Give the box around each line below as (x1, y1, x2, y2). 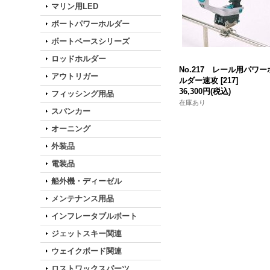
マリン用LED (51, 2, 99, 11)
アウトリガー (51, 72, 99, 81)
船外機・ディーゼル (51, 177, 122, 186)
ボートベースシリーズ (51, 37, 130, 46)
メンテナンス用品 (51, 194, 115, 203)
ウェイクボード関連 (51, 246, 122, 256)
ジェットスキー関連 (51, 229, 122, 238)
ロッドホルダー (51, 54, 107, 63)
